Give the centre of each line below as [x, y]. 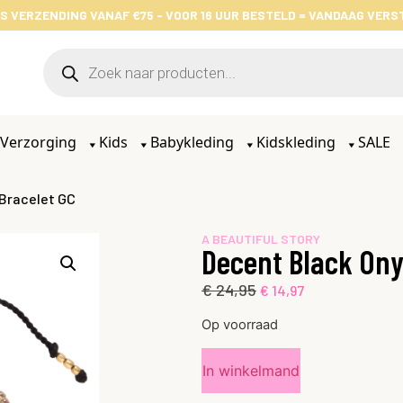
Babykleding [194, 142]
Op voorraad [240, 325]
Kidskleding [298, 142]
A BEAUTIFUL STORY [261, 239]
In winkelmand [251, 370]
